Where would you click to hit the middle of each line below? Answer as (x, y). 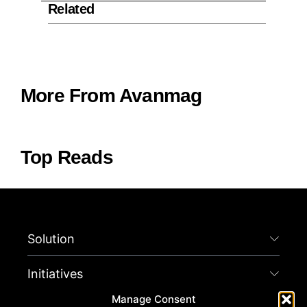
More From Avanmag (111, 96)
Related (71, 9)
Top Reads (67, 158)
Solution (51, 239)
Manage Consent (153, 299)
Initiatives (55, 274)
